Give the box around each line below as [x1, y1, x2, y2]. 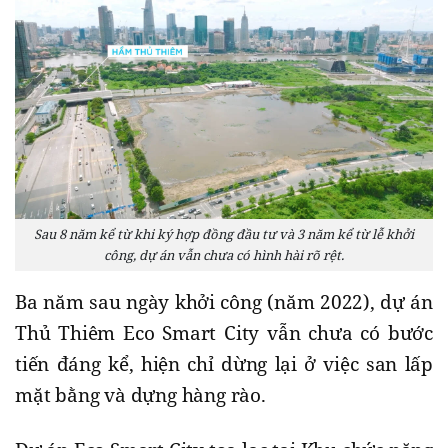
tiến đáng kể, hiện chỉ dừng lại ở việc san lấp [15, 351, 433, 378]
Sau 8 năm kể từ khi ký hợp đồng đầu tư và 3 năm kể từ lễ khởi [34, 225, 414, 244]
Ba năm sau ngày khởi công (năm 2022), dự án [15, 289, 433, 316]
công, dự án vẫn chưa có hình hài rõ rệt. [104, 246, 344, 265]
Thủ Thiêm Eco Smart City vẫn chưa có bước [15, 320, 433, 347]
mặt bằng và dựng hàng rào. [15, 382, 266, 409]
